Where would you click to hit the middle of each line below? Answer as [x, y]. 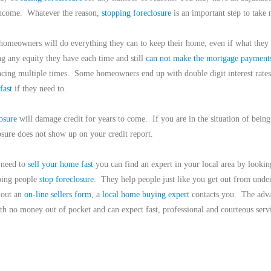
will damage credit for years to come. [82, 119]
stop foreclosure [66, 179]
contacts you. [213, 194]
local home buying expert [145, 194]
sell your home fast [60, 164]
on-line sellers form [57, 194]
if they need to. [39, 89]
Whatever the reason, [64, 13]
